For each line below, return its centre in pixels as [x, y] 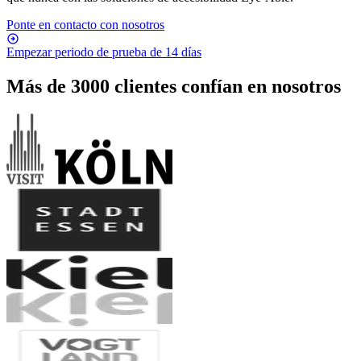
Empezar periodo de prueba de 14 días [104, 52]
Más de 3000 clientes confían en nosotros [174, 86]
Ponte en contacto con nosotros [85, 24]
